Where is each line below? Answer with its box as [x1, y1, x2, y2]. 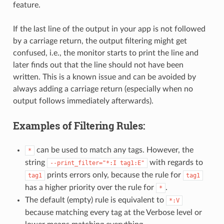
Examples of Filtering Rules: [12, 118, 145, 132]
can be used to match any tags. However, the [34, 145, 193, 154]
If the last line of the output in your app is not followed [12, 24, 205, 33]
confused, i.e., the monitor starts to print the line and [12, 48, 198, 57]
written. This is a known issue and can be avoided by [12, 72, 196, 81]
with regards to [147, 158, 203, 166]
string [24, 158, 47, 166]
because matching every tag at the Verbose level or [24, 208, 202, 216]
